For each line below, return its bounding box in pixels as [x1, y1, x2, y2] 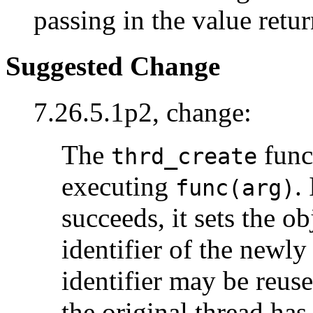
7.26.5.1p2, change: [34, 97, 252, 128]
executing [61, 171, 175, 202]
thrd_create [111, 144, 257, 170]
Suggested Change [6, 50, 220, 81]
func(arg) [175, 175, 295, 201]
